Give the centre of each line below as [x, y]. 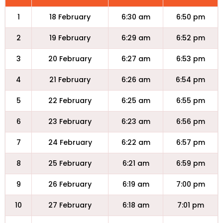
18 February [70, 17]
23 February [70, 121]
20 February [70, 59]
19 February [70, 38]
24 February [70, 142]
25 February [70, 163]
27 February [70, 205]
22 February [70, 101]
